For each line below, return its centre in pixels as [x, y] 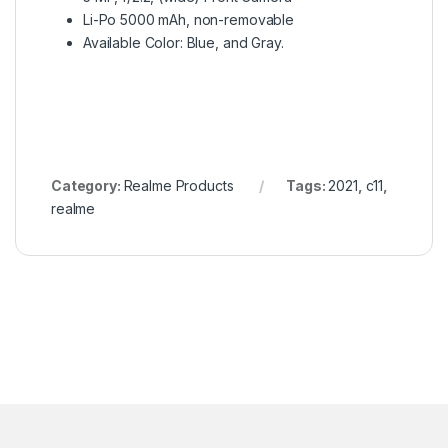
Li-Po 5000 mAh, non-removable [188, 19]
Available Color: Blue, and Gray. [183, 42]
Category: [87, 185]
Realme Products [178, 185]
